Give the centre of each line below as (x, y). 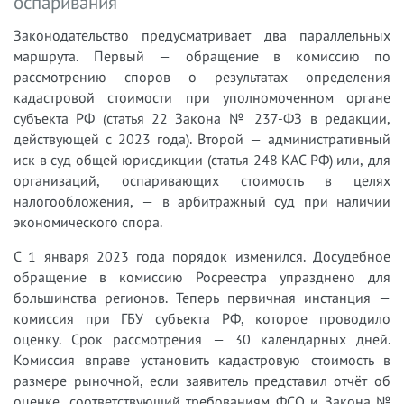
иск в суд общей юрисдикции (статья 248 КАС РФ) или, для (202, 159)
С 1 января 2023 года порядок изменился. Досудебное (202, 256)
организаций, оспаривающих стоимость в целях (202, 180)
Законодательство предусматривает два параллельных (202, 35)
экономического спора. (88, 221)
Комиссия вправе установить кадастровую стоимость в (202, 359)
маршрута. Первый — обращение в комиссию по (202, 55)
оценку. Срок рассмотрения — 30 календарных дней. (202, 339)
